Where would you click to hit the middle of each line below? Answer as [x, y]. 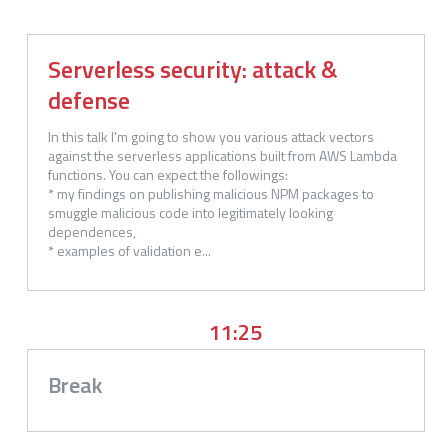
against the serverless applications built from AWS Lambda [224, 155]
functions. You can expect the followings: [168, 174]
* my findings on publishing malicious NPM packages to [212, 193]
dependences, [92, 231]
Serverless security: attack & [193, 68]
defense [89, 99]
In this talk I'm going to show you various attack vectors [212, 136]
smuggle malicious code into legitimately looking [192, 212]
